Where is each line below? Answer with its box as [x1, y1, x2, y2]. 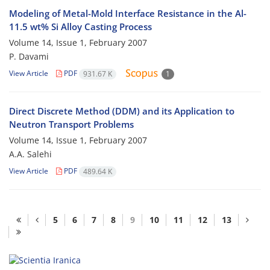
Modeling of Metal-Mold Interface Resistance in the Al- [9, 7, 246, 20]
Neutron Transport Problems [9, 118, 134, 131]
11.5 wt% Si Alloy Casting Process [9, 20, 152, 33]
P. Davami [9, 51, 49, 63]
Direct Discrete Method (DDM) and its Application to [9, 105, 234, 118]
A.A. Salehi [9, 148, 52, 160]
